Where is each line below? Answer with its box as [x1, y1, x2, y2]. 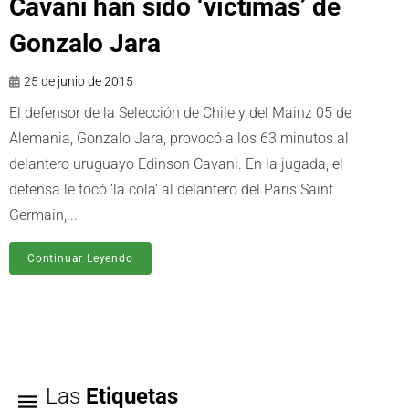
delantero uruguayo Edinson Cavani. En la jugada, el [9, 154, 343, 173]
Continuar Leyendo [27, 251, 133, 265]
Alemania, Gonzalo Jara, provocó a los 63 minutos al [9, 129, 349, 147]
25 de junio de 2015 [24, 73, 133, 89]
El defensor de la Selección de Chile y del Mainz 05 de [9, 103, 351, 121]
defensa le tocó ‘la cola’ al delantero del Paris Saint [9, 180, 333, 198]
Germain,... [9, 205, 78, 224]
